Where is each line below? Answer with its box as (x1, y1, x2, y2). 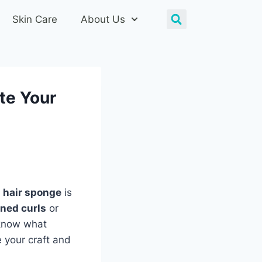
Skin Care (12, 13, 58, 25)
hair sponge (3, 186, 61, 198)
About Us (81, 13, 126, 25)
